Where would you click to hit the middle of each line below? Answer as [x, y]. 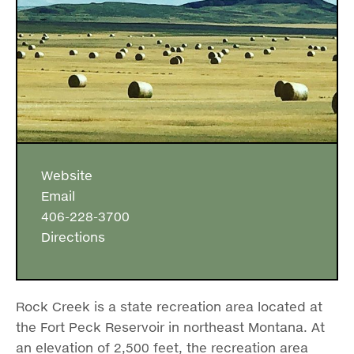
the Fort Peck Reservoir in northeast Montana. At [170, 327]
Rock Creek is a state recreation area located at [169, 307]
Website [63, 175]
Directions [69, 237]
